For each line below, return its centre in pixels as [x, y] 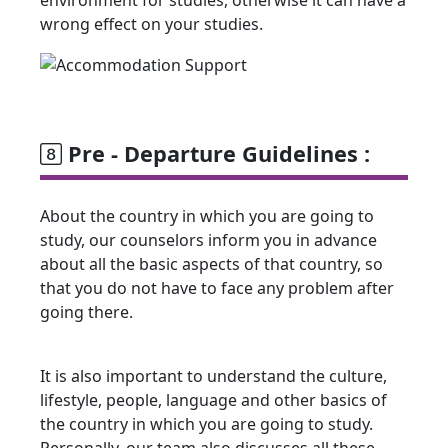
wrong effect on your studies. [151, 23]
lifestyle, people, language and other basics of [213, 400]
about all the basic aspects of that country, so [211, 264]
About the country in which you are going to [207, 216]
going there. [86, 312]
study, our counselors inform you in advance [208, 240]
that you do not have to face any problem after [217, 288]
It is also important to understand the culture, [213, 376]
